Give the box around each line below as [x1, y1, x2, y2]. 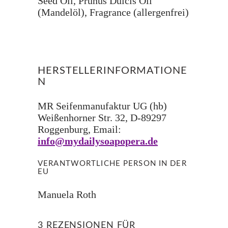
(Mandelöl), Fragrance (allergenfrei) [38, 7, 189, 18]
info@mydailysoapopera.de [38, 135, 158, 147]
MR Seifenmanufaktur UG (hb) [38, 100, 167, 111]
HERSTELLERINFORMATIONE [38, 66, 187, 76]
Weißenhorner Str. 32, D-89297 [38, 112, 166, 123]
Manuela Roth [38, 189, 96, 200]
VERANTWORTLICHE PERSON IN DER [38, 160, 187, 167]
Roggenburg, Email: [38, 124, 121, 135]
